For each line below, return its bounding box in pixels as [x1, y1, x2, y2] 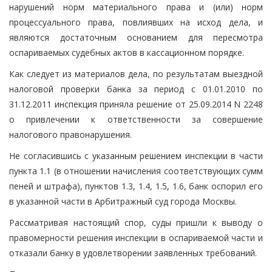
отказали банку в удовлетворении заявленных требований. [9, 246, 257, 259]
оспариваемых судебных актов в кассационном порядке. [9, 46, 244, 58]
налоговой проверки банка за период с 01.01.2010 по [9, 83, 263, 95]
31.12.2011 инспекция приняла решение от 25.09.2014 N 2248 [9, 98, 263, 110]
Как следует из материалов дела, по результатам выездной [9, 67, 263, 80]
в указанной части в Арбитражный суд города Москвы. [9, 195, 237, 207]
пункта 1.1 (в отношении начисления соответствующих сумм [9, 165, 263, 177]
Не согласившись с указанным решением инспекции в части [9, 149, 263, 161]
